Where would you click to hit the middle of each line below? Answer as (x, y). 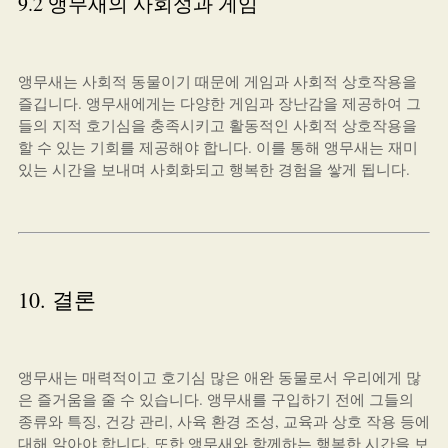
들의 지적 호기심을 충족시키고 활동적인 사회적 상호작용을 (217, 125)
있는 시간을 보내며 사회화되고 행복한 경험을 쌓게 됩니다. (213, 169)
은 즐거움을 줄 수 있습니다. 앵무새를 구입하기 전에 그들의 (215, 399)
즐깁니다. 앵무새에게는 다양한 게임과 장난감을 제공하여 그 (219, 103)
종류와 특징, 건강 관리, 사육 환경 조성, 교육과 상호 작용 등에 (223, 421)
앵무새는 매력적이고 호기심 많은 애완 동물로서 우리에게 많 (219, 377)
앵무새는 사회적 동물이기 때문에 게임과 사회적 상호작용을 (217, 81)
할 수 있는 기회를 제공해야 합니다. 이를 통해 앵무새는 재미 (217, 147)
